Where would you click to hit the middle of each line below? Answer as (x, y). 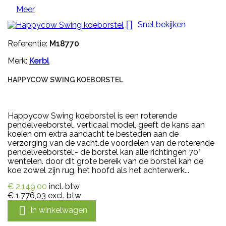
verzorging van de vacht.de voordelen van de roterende (111, 143)
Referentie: (29, 44)
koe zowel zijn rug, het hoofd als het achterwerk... (98, 171)
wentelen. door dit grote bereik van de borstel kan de (105, 161)
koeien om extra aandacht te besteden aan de (93, 134)
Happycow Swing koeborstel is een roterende (92, 116)
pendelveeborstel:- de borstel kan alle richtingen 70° (104, 152)
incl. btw (64, 187)
